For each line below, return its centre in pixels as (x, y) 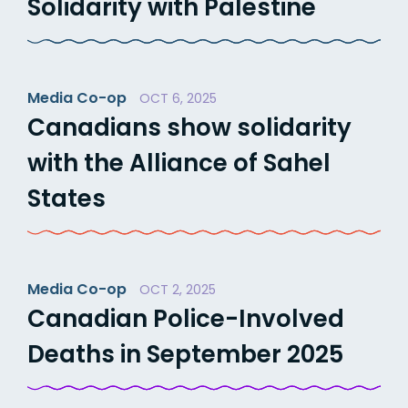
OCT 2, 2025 (178, 289)
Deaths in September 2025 (185, 354)
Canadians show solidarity (189, 127)
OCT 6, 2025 (178, 98)
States (66, 198)
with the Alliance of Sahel (179, 163)
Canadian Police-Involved (186, 318)
